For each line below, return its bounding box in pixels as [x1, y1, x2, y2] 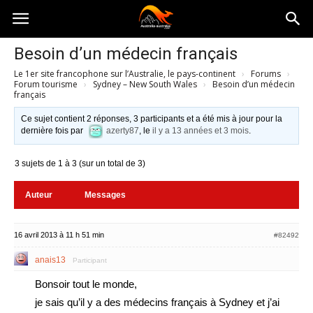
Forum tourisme [14, 78, 78, 90]
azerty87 [106, 126, 140, 136]
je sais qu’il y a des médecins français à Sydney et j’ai [35, 296, 279, 308]
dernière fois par [21, 126, 86, 136]
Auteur [25, 190, 52, 200]
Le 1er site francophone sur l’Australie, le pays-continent [14, 68, 235, 80]
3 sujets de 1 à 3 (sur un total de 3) [15, 159, 145, 168]
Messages [85, 190, 126, 200]
